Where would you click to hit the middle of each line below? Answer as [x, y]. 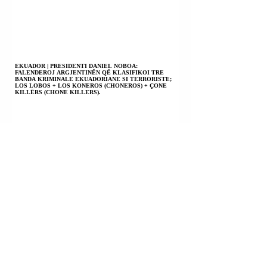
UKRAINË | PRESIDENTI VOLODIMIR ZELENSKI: [86, 262]
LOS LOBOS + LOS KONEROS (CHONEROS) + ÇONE [91, 85]
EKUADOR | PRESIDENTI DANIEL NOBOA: [76, 66]
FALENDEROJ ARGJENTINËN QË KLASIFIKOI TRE [89, 72]
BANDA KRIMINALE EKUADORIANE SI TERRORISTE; [93, 79]
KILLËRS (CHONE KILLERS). [58, 92]
